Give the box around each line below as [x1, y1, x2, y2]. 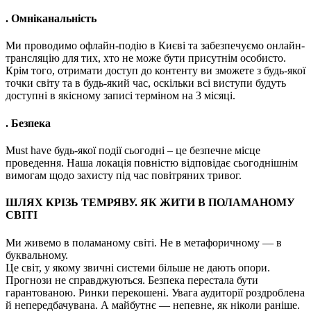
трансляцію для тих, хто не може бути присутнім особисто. [6, 52, 286, 65]
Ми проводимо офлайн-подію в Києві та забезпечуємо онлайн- [6, 40, 305, 52]
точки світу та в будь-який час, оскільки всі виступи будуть [6, 77, 286, 90]
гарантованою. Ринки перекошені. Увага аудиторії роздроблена [6, 286, 305, 299]
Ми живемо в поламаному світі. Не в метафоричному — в [6, 236, 282, 249]
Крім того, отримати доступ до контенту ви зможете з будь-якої [6, 65, 305, 77]
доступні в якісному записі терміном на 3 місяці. [6, 90, 235, 102]
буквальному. [6, 249, 68, 261]
